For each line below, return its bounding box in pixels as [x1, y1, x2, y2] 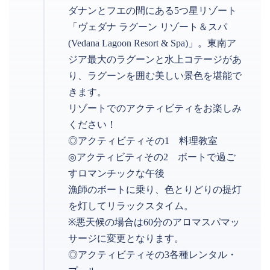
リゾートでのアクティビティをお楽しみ [68, 102, 242, 113]
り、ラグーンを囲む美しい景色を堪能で [68, 70, 242, 81]
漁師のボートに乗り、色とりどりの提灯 [68, 184, 242, 195]
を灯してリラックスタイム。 [68, 200, 193, 211]
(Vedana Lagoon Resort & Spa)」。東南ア [68, 37, 236, 48]
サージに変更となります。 [68, 233, 184, 243]
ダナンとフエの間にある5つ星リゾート [68, 5, 237, 16]
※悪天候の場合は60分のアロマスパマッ [68, 216, 240, 227]
